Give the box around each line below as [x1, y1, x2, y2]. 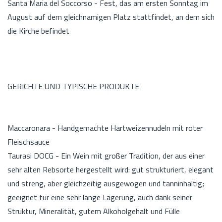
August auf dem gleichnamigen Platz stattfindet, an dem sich [7, 10, 215, 23]
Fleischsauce [7, 135, 50, 148]
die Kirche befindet [7, 24, 69, 37]
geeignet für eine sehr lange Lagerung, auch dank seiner [7, 191, 192, 203]
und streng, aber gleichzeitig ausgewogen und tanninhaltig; [7, 177, 204, 189]
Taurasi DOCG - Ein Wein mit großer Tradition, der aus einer [7, 149, 205, 162]
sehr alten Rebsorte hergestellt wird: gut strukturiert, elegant [7, 163, 214, 175]
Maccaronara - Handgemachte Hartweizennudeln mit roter [7, 121, 203, 134]
